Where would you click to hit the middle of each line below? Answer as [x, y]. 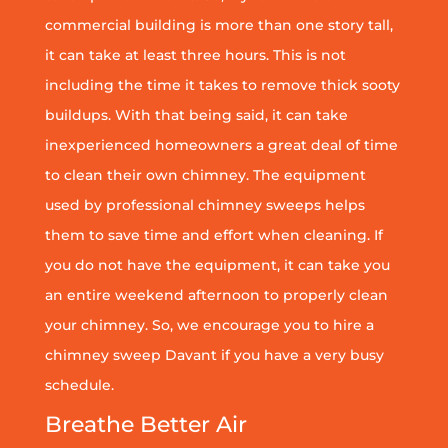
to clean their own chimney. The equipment [205, 174]
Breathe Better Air [145, 424]
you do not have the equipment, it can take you [217, 264]
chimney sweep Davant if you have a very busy [214, 354]
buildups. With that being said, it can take [196, 114]
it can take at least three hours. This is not [195, 54]
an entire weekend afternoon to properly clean [216, 294]
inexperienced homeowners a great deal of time [221, 144]
